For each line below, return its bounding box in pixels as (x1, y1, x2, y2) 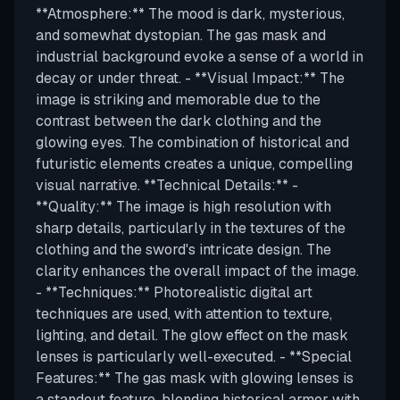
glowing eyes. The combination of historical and (36, 133, 349, 152)
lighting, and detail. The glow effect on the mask (36, 326, 348, 345)
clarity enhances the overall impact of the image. (36, 262, 359, 280)
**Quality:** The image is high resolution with (36, 197, 331, 216)
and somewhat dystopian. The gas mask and (36, 26, 326, 45)
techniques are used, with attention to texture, (36, 304, 332, 323)
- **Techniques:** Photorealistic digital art (36, 283, 312, 302)
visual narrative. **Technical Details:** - (36, 176, 298, 195)
